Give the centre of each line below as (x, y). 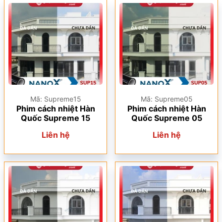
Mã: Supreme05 (166, 99)
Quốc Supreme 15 (55, 118)
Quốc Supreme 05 (166, 118)
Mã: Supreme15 (55, 99)
